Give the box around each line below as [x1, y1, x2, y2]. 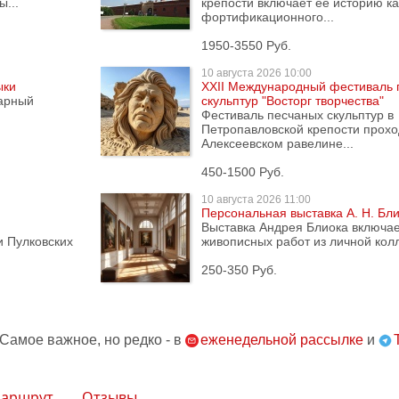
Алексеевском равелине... [201, 136, 354, 151]
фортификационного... [201, 10, 334, 24]
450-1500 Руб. [201, 165, 284, 179]
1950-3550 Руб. [201, 38, 291, 53]
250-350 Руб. [201, 263, 277, 277]
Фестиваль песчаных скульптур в [201, 108, 394, 122]
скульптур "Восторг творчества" [201, 94, 384, 108]
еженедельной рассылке [200, 332, 363, 347]
